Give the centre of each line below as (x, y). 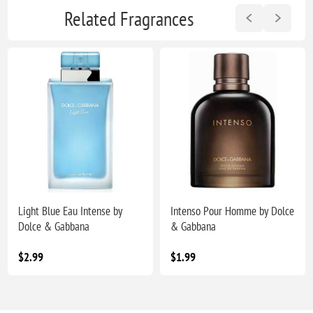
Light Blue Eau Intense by (71, 211)
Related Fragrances (129, 18)
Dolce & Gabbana (54, 227)
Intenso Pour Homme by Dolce (233, 211)
